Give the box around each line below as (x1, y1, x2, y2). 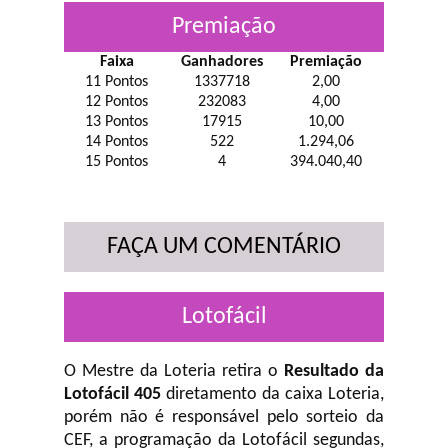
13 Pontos (85, 114, 149, 130)
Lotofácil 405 (64, 385, 161, 404)
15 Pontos (85, 154, 149, 170)
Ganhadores (181, 54, 264, 70)
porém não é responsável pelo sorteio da (64, 408, 384, 427)
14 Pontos (85, 134, 149, 150)
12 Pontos (85, 94, 149, 110)
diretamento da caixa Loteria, (161, 385, 384, 404)
